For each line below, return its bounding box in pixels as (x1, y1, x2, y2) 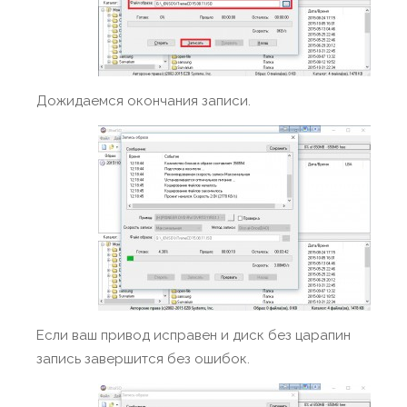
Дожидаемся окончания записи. (36, 93, 251, 109)
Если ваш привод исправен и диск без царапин (36, 327, 351, 343)
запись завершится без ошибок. (36, 351, 250, 367)
